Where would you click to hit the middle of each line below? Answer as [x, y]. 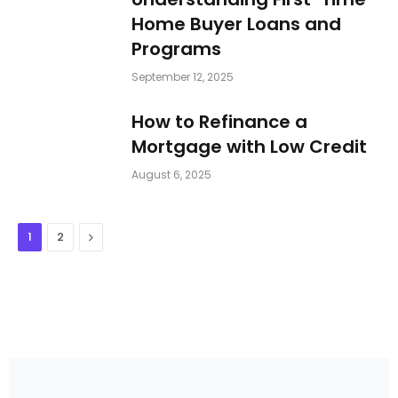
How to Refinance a [219, 122]
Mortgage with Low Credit [249, 147]
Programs [176, 49]
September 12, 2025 [183, 77]
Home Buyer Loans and [236, 24]
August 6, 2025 [171, 175]
